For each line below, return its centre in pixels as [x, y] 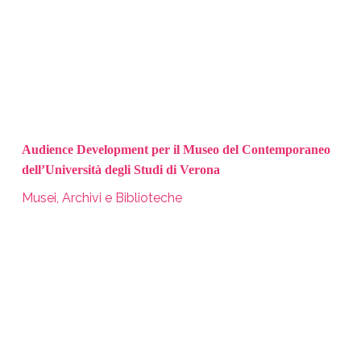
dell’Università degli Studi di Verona [120, 169]
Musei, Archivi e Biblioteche [102, 197]
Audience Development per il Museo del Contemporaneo [176, 149]
